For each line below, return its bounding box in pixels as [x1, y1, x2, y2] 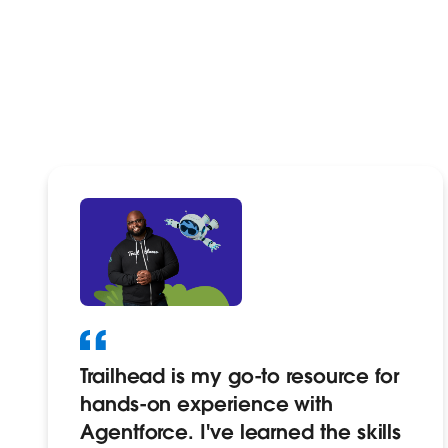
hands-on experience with [80, 391, 334, 418]
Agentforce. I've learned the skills [80, 419, 402, 446]
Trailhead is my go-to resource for [80, 363, 400, 390]
